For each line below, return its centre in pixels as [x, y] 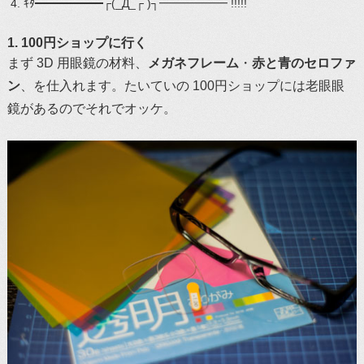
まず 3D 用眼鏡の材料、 [77, 63]
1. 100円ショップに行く [77, 42]
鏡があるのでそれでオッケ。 [91, 108]
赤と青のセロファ [303, 63]
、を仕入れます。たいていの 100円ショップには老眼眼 [182, 85]
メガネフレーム [193, 63]
